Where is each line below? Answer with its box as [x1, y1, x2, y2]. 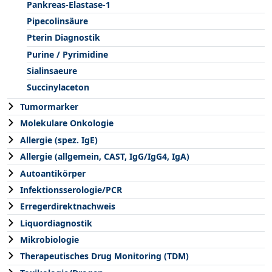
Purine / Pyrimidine [27, 48, 108, 60]
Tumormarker [20, 101, 78, 113]
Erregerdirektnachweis [20, 200, 115, 212]
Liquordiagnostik [20, 217, 92, 229]
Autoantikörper [20, 167, 86, 179]
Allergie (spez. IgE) [20, 134, 98, 146]
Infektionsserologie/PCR [20, 183, 122, 195]
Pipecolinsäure [27, 15, 88, 27]
